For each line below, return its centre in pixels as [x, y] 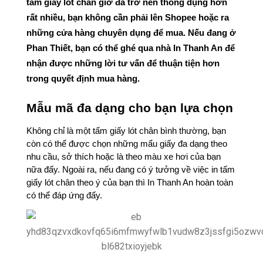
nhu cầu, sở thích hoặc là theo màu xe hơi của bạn [124, 156]
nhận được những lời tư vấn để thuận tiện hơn [123, 63]
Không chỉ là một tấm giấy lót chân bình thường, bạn [126, 131]
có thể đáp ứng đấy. [65, 195]
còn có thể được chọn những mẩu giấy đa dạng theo [127, 144]
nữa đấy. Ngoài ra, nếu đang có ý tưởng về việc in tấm [131, 169]
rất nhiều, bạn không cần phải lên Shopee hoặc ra [128, 17]
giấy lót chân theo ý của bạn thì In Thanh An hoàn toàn [130, 182]
